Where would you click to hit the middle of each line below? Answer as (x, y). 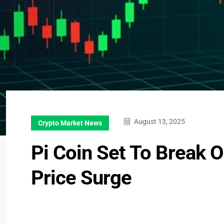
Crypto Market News (70, 123)
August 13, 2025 (159, 121)
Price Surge (81, 178)
